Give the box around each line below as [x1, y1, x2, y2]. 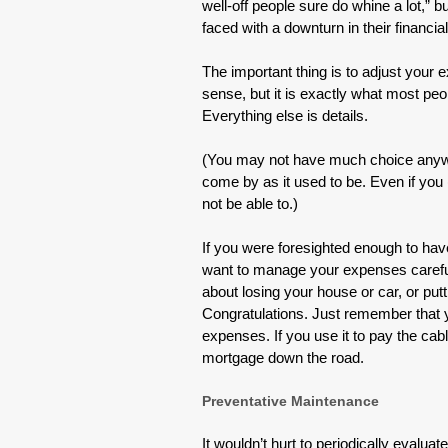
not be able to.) [202, 195, 298, 212]
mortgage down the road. [202, 349, 364, 366]
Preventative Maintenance [202, 393, 379, 409]
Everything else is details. [202, 107, 368, 124]
